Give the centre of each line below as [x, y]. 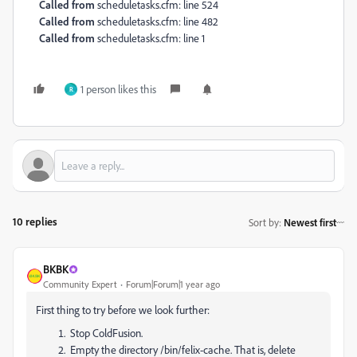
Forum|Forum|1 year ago [173, 284]
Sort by [264, 222]
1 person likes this [118, 89]
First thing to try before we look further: [123, 310]
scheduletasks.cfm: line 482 [158, 21]
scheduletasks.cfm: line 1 [151, 38]
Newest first [310, 222]
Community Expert [80, 284]
